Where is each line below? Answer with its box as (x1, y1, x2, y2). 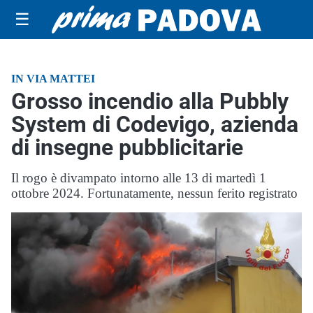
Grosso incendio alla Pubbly (11, 88, 289, 115)
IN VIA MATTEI (11, 73, 95, 85)
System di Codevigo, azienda (11, 111, 298, 138)
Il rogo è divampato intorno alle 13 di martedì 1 (11, 170, 266, 185)
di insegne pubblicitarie (11, 134, 243, 161)
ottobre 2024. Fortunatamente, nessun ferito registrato (11, 186, 298, 201)
